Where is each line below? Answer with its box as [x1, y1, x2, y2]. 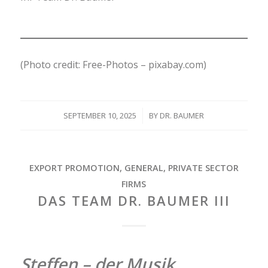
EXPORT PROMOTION [29, 162, 120, 173]
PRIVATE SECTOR [167, 162, 239, 173]
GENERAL [124, 162, 163, 173]
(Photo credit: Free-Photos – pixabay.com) [20, 58, 206, 72]
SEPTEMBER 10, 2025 [63, 109, 137, 121]
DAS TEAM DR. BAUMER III [37, 191, 230, 209]
